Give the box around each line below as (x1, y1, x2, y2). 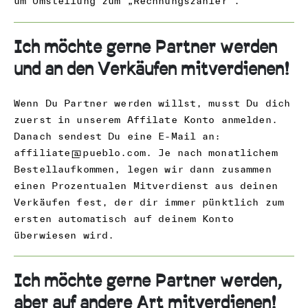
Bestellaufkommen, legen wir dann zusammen (14, 163, 272, 175)
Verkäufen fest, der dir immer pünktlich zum (14, 196, 285, 208)
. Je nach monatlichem (145, 146, 278, 158)
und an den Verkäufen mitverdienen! (14, 60, 289, 78)
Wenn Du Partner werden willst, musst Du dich (14, 97, 291, 109)
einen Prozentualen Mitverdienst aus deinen (14, 179, 278, 191)
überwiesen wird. (14, 229, 115, 241)
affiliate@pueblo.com (14, 146, 146, 158)
